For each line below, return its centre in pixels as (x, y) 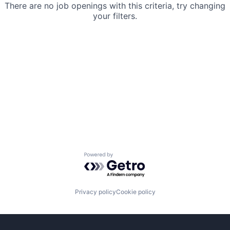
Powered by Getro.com (129, 157)
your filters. (115, 16)
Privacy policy (95, 191)
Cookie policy (136, 191)
